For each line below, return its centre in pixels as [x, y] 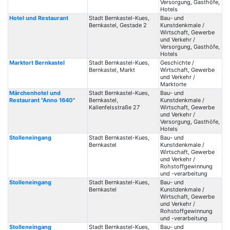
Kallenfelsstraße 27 [114, 107]
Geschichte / [177, 63]
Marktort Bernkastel [37, 63]
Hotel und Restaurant [39, 18]
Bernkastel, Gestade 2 [118, 25]
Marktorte [173, 84]
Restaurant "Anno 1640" [42, 100]
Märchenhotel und [35, 93]
